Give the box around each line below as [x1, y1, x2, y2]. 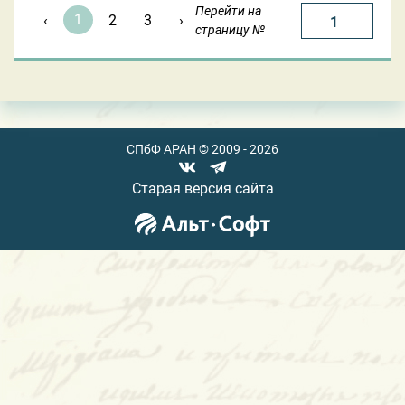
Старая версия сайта [131, 179, 274, 197]
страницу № [195, 22, 265, 37]
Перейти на [195, 3, 261, 18]
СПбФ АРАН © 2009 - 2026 [127, 141, 278, 156]
